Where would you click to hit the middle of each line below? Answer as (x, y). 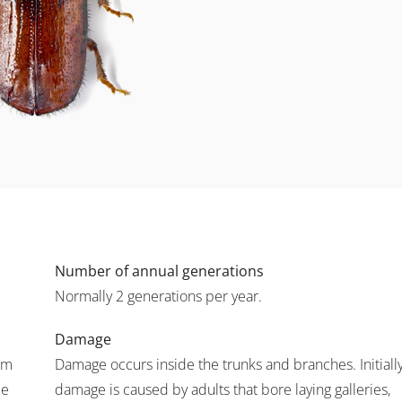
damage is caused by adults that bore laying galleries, (222, 389)
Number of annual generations (159, 271)
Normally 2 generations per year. (158, 296)
